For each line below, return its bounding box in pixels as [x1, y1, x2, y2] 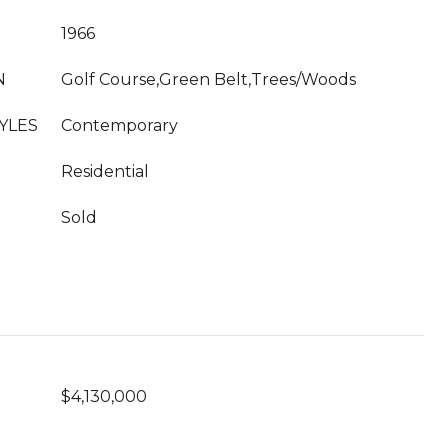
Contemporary [61, 116, 178, 135]
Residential [61, 162, 149, 181]
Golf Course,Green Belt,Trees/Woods [61, 70, 356, 89]
